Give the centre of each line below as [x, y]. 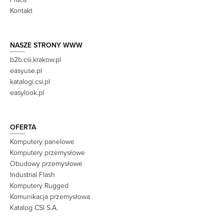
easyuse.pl [26, 71]
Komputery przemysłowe [47, 153]
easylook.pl [27, 93]
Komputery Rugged [39, 186]
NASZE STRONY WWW [46, 45]
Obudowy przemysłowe [46, 164]
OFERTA [23, 127]
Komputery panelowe [42, 142]
